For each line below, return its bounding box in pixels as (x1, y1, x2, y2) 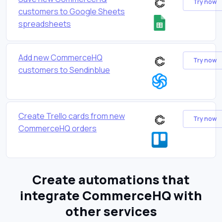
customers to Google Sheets (18, 5, 125, 17)
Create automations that (32, 170, 190, 188)
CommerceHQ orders (18, 122, 97, 134)
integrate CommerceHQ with (20, 186, 202, 204)
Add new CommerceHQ (18, 52, 103, 63)
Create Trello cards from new (18, 110, 125, 121)
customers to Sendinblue (18, 64, 110, 75)
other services (65, 202, 157, 220)
